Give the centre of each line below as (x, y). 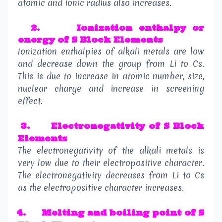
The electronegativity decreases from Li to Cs (111, 175)
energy (36, 40)
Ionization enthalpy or (140, 28)
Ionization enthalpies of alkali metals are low (111, 52)
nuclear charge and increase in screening (111, 89)
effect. (30, 101)
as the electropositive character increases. (101, 188)
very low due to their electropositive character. (111, 163)
